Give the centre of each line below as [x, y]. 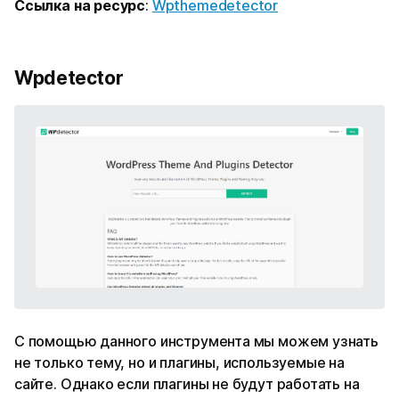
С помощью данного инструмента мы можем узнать [196, 342]
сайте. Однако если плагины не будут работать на [187, 384]
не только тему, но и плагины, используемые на [179, 363]
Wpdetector [69, 78]
